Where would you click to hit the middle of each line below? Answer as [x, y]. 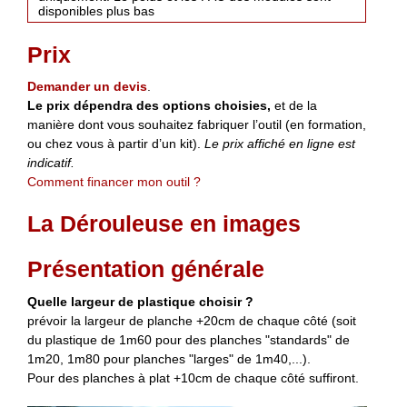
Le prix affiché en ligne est [280, 144]
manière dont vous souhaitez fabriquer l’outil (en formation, [197, 125]
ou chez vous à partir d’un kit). [116, 144]
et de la [294, 106]
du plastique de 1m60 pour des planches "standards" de [189, 339]
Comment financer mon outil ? [114, 182]
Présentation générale [146, 269]
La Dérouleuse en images [164, 224]
